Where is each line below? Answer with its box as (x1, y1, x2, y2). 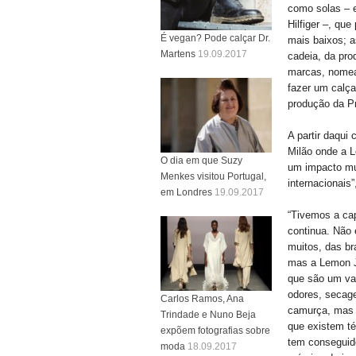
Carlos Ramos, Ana (161, 292, 244, 304)
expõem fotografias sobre (161, 324, 270, 336)
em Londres (161, 186, 212, 198)
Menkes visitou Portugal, (161, 170, 266, 182)
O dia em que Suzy (161, 154, 242, 166)
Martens (161, 48, 195, 60)
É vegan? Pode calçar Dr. (161, 32, 270, 44)
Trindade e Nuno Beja (161, 308, 256, 320)
